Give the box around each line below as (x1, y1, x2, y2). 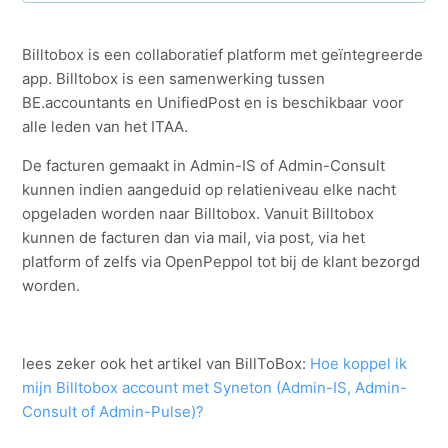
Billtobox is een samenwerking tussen (56, 69, 326, 89)
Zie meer (22, 335, 86, 354)
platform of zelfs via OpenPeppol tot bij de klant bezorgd (22, 252, 421, 272)
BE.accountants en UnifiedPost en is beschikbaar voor (22, 93, 405, 113)
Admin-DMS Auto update (32, 33, 207, 52)
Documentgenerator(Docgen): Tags (32, 293, 280, 312)
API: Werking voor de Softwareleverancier (32, 137, 319, 156)
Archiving (32, 189, 97, 208)
